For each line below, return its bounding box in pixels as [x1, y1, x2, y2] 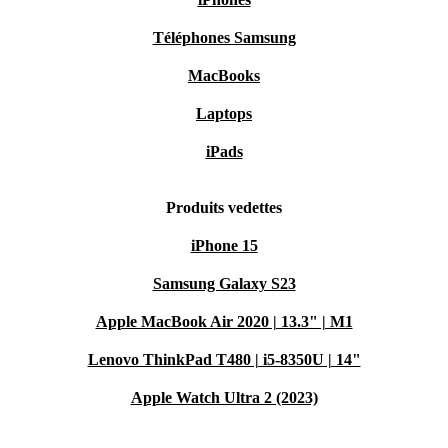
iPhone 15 [190, 237, 258, 254]
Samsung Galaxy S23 [152, 275, 296, 292]
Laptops [196, 105, 252, 122]
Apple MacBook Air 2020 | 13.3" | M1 [95, 313, 353, 330]
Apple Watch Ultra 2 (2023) [130, 389, 318, 406]
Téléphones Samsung [152, 29, 296, 46]
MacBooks [188, 67, 260, 84]
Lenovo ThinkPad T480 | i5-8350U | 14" [87, 351, 361, 368]
